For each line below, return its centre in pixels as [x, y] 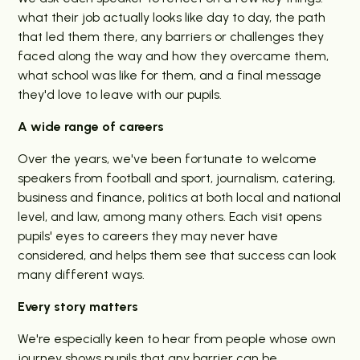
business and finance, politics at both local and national [180, 198]
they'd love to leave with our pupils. [120, 95]
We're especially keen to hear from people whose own [177, 339]
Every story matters [78, 307]
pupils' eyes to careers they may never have [148, 236]
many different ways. [82, 275]
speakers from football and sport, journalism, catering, [177, 178]
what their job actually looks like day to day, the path [172, 18]
